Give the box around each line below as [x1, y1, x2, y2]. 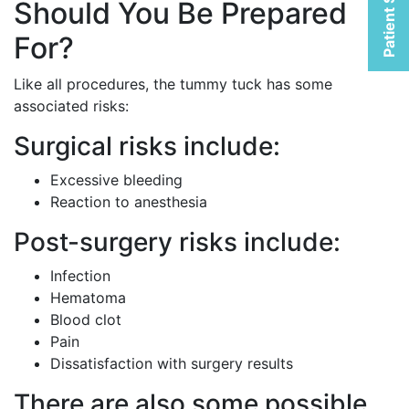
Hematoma [50, 288, 126, 307]
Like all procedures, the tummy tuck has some [14, 75, 332, 93]
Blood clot [50, 310, 121, 329]
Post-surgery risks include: [14, 226, 341, 257]
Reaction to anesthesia [50, 193, 207, 211]
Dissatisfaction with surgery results [50, 354, 293, 372]
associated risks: [14, 97, 129, 115]
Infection [50, 267, 110, 285]
